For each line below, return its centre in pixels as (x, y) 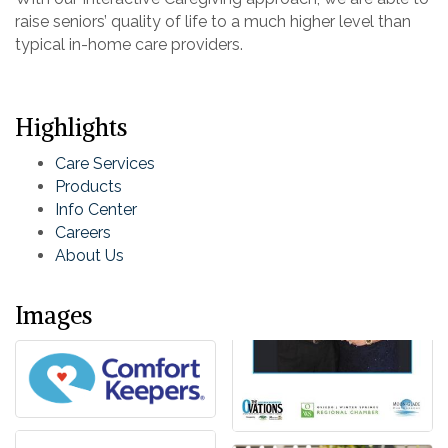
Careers (83, 232)
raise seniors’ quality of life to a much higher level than (213, 21)
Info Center (96, 209)
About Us (89, 255)
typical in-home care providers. (129, 44)
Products (88, 186)
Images (53, 314)
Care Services (105, 163)
